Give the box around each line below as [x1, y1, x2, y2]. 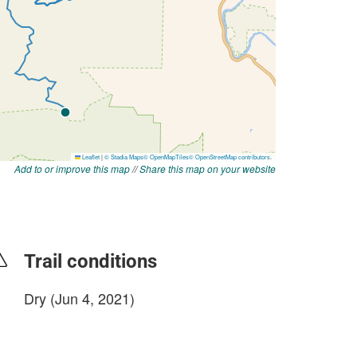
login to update [24, 316, 99, 331]
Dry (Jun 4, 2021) [24, 288, 135, 308]
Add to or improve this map [14, 162, 130, 175]
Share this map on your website [139, 162, 276, 175]
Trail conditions [24, 250, 157, 273]
